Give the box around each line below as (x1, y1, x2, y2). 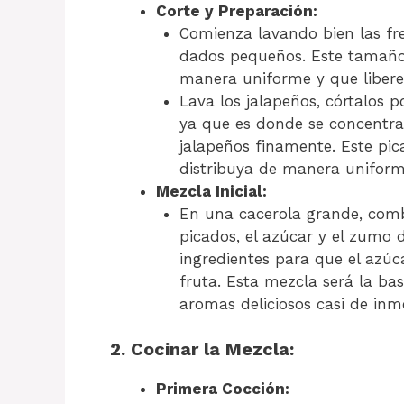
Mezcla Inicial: (156, 181, 267, 200)
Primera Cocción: (156, 380, 289, 399)
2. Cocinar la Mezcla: (110, 338, 294, 361)
